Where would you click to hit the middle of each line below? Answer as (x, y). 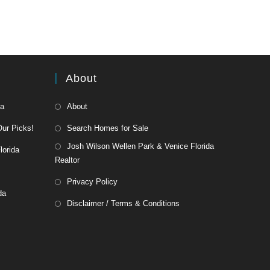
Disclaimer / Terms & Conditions (123, 203)
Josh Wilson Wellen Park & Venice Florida (140, 146)
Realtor (67, 160)
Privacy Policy (92, 182)
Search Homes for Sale (108, 128)
